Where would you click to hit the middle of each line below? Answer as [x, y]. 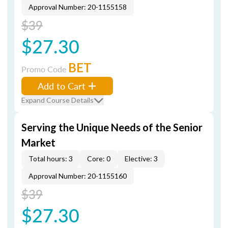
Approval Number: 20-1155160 [78, 176]
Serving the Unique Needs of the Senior [112, 127]
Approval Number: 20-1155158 [78, 7]
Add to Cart [62, 86]
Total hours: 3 [51, 159]
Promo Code [45, 69]
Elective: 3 [141, 159]
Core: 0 [99, 159]
